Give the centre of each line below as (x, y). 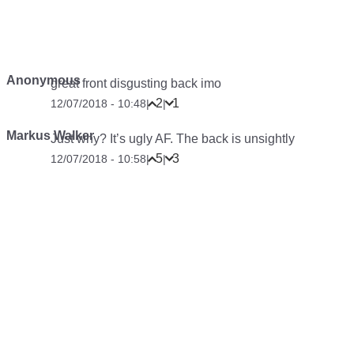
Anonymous (43, 81)
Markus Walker (50, 136)
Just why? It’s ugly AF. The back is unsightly (173, 139)
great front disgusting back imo (136, 84)
